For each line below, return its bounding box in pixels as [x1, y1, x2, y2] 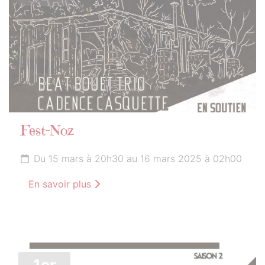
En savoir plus [28, 177, 94, 190]
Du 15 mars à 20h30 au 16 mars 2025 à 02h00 [34, 152, 242, 164]
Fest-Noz [21, 124, 74, 139]
